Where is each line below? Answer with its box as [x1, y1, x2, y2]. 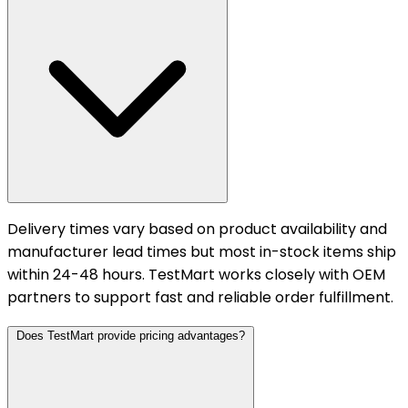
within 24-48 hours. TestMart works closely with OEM [7, 264, 385, 285]
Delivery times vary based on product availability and [7, 219, 387, 240]
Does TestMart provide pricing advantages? [16, 329, 245, 342]
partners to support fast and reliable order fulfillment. [7, 287, 393, 308]
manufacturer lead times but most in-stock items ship [7, 241, 396, 262]
